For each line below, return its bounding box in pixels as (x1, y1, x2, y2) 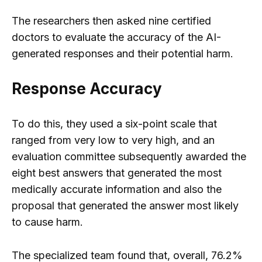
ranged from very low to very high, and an (12, 133, 215, 146)
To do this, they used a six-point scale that (12, 117, 217, 130)
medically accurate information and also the (12, 182, 222, 195)
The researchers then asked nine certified (12, 15, 211, 27)
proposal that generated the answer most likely (12, 199, 239, 212)
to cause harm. (12, 215, 83, 228)
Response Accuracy (12, 79, 162, 98)
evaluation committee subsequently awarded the (12, 150, 246, 163)
